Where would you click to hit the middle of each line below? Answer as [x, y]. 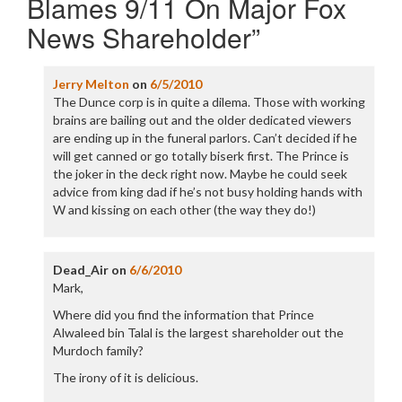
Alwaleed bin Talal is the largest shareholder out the [198, 332]
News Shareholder [139, 37]
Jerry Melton [91, 84]
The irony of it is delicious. [125, 377]
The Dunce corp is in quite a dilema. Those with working [209, 102]
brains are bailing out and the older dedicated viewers [202, 120]
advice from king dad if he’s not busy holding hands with [207, 192]
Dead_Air [80, 270]
